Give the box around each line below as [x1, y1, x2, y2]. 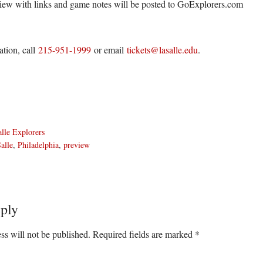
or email [91, 43, 127, 56]
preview [63, 139, 90, 150]
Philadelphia [18, 139, 59, 150]
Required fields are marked [93, 228, 195, 240]
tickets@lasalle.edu [127, 43, 198, 56]
